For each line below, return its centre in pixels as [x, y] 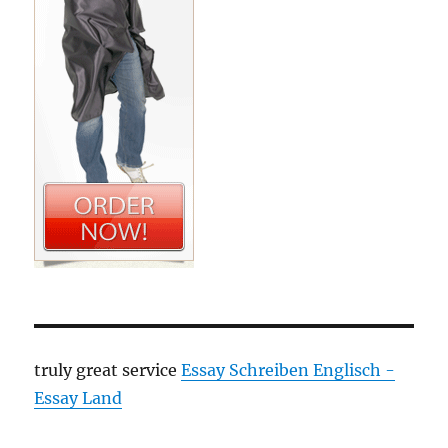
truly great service [108, 370]
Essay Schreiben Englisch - [288, 370]
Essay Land [78, 398]
